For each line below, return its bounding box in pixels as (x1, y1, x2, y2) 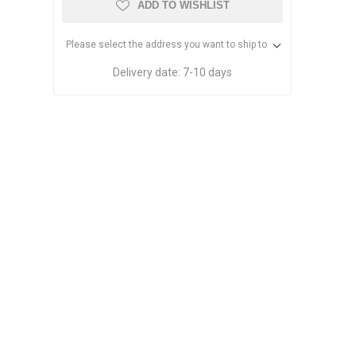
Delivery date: (113, 66, 181, 79)
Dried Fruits (107, 116, 174, 131)
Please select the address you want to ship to (65, 39, 267, 51)
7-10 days (183, 66, 233, 79)
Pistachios (107, 273, 167, 288)
